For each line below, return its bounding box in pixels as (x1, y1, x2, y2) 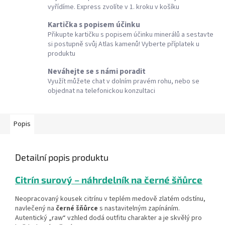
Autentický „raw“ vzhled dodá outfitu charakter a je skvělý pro (15, 212, 202, 223)
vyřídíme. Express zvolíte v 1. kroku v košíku (48, 2, 179, 13)
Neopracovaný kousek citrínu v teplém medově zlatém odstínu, (15, 193, 205, 204)
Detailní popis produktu (15, 152, 108, 163)
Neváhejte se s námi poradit (48, 66, 146, 77)
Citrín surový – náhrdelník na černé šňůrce (15, 174, 202, 186)
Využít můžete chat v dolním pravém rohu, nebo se (48, 76, 199, 87)
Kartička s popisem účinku (48, 19, 140, 31)
